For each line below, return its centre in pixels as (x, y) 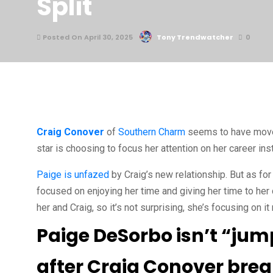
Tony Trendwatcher (195, 37)
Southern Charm (152, 132)
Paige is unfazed (73, 175)
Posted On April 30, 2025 (87, 37)
